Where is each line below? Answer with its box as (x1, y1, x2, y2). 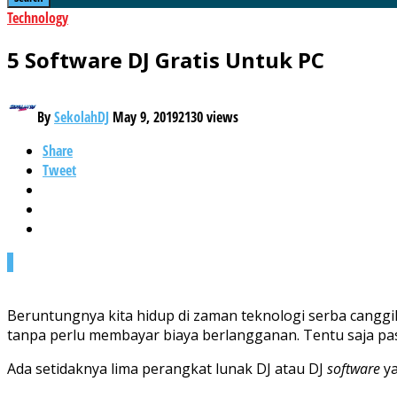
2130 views (178, 106, 238, 127)
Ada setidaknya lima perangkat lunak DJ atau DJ (7, 358, 327, 378)
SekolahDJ (54, 106, 109, 127)
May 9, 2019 (113, 106, 178, 127)
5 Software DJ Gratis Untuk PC (7, 44, 324, 74)
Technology (7, 8, 68, 27)
